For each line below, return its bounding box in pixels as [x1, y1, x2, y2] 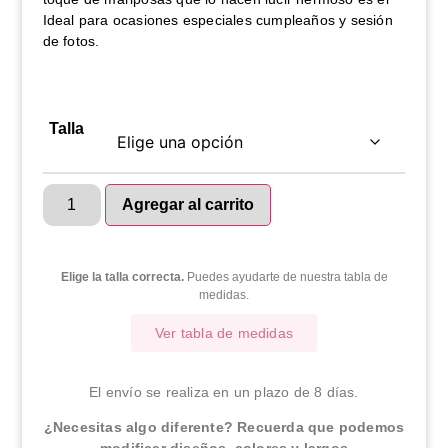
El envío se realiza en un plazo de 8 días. [89, 383, 359, 400]
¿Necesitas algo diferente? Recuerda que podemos [43, 418, 405, 435]
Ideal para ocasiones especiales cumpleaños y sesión [42, 11, 393, 28]
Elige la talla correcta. [60, 269, 184, 284]
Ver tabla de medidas [155, 324, 293, 341]
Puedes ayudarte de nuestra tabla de [183, 269, 388, 284]
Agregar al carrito [121, 195, 254, 213]
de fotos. [42, 32, 100, 49]
